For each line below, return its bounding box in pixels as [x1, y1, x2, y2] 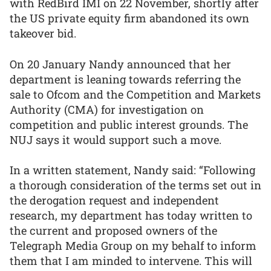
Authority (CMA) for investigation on [10, 102, 204, 117]
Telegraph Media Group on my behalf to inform [10, 238, 256, 253]
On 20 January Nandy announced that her [10, 56, 231, 71]
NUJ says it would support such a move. [10, 132, 221, 147]
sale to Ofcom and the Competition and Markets [10, 87, 261, 102]
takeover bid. [10, 26, 76, 41]
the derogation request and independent [10, 193, 219, 208]
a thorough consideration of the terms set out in [10, 178, 261, 193]
